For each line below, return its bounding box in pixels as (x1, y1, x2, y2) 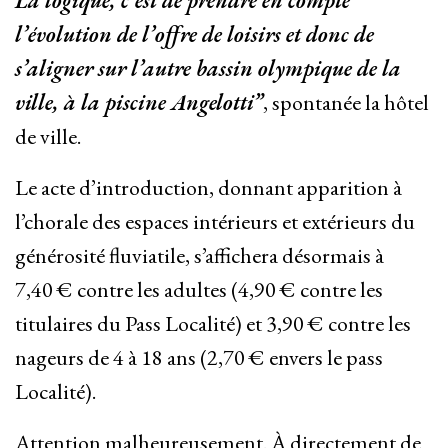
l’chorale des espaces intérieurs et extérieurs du (15, 207, 415, 237)
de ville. (15, 122, 81, 152)
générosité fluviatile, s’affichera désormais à (15, 241, 384, 271)
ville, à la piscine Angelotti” (15, 88, 263, 118)
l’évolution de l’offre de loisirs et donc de (15, 20, 374, 50)
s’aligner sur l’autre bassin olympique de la (15, 54, 401, 84)
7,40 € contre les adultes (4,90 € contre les (15, 275, 383, 305)
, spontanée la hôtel (263, 88, 429, 118)
